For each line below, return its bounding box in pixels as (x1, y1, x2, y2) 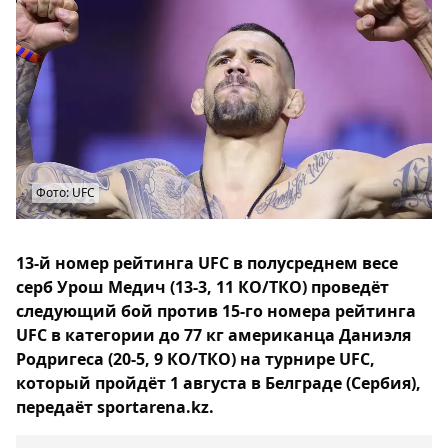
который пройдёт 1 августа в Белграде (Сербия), (16, 372, 421, 394)
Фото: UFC (36, 184, 95, 201)
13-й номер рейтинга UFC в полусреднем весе (16, 252, 398, 274)
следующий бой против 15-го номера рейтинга (16, 300, 416, 322)
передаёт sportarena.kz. (16, 396, 214, 418)
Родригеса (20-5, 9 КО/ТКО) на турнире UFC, (16, 348, 375, 370)
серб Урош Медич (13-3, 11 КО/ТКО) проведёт (16, 276, 389, 298)
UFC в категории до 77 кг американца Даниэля (16, 324, 411, 346)
